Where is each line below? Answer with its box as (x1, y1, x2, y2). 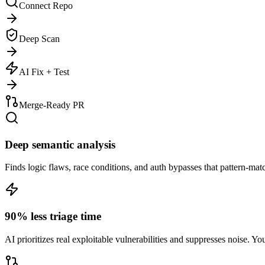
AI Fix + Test (19, 66, 69, 77)
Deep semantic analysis (5, 138, 115, 151)
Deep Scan (19, 33, 60, 44)
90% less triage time (5, 210, 101, 223)
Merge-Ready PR (19, 99, 85, 110)
